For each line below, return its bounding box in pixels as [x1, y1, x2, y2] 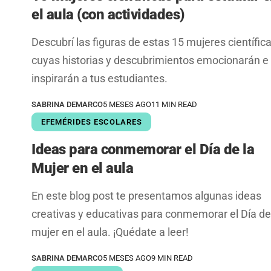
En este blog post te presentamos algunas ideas [31, 189, 261, 203]
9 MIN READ [151, 253, 193, 263]
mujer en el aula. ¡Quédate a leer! [31, 226, 189, 239]
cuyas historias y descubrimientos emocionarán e [31, 53, 269, 67]
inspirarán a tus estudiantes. [31, 71, 168, 85]
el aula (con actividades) [31, 5, 184, 23]
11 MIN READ [151, 99, 197, 109]
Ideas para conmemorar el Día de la [31, 141, 255, 158]
